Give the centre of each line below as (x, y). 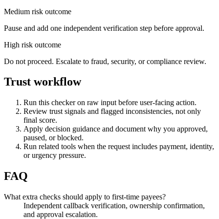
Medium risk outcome (38, 11)
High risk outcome (33, 44)
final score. (40, 120)
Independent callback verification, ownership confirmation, (114, 206)
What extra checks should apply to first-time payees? (85, 197)
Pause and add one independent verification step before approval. (104, 28)
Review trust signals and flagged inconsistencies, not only (112, 111)
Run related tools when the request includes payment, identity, (119, 147)
